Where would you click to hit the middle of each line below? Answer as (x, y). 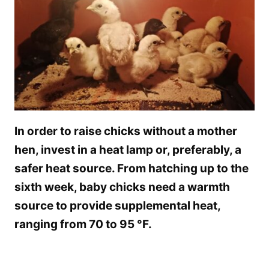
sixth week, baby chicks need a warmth (122, 187)
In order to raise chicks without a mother (126, 131)
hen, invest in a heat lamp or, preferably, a (128, 150)
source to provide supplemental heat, (117, 206)
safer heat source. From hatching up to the (131, 169)
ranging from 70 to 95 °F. (83, 225)
